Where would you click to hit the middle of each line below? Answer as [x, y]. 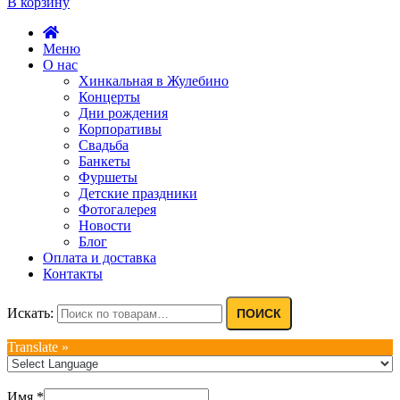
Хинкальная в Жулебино [154, 81]
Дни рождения [123, 113]
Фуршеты [108, 178]
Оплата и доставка [100, 258]
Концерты [109, 97]
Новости [105, 226]
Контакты [73, 274]
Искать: [30, 313]
